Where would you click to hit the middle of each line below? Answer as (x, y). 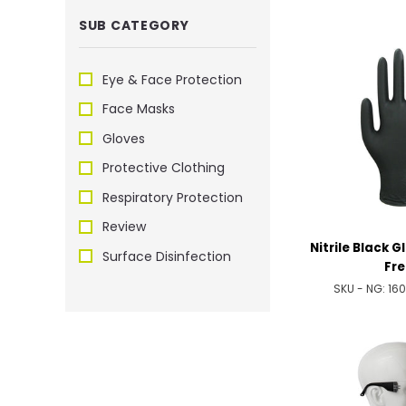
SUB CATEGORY (134, 25)
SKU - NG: (361, 289)
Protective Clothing (164, 168)
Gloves (124, 138)
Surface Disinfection (167, 256)
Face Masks (139, 109)
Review (124, 227)
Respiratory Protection (173, 197)
